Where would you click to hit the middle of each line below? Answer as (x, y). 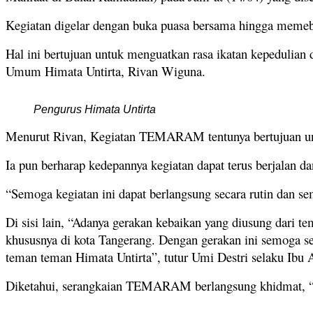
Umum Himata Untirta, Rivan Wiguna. (105, 71)
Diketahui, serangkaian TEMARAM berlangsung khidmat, (157, 285)
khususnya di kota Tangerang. (82, 239)
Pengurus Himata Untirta (95, 109)
